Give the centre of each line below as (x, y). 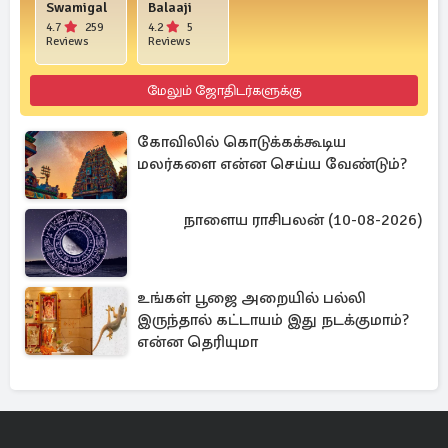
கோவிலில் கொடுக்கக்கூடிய (241, 141)
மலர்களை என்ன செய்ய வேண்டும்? (272, 163)
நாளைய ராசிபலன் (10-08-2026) (303, 219)
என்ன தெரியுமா (197, 341)
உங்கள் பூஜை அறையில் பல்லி (251, 297)
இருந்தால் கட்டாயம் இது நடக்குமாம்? (273, 319)
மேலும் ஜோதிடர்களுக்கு (224, 90)
